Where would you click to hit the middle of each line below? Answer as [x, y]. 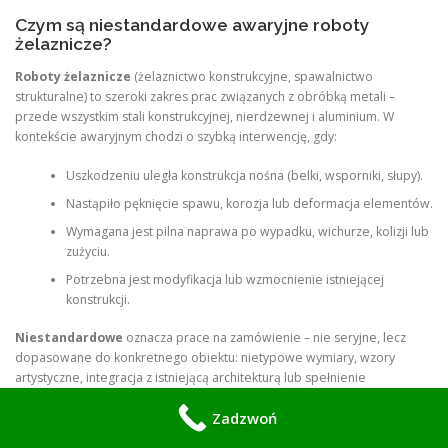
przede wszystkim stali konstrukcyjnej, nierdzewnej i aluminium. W [204, 117]
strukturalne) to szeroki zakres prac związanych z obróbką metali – [205, 97]
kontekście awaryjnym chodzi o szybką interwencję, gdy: [176, 137]
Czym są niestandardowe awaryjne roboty [192, 25]
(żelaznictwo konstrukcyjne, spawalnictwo [252, 77]
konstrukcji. [97, 299]
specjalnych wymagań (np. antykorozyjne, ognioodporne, [179, 397]
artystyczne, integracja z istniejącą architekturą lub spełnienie [190, 377]
